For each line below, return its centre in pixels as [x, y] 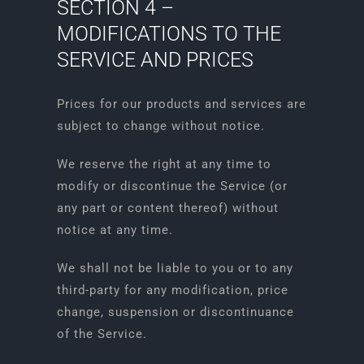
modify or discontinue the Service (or [172, 186]
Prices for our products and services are [181, 104]
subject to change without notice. [160, 126]
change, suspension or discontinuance [175, 312]
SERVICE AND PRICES [155, 60]
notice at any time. [115, 230]
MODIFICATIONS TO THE [169, 34]
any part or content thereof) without [167, 208]
